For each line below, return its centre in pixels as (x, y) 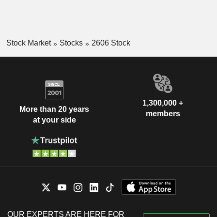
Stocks (71, 43)
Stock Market (28, 43)
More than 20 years (54, 109)
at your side (54, 120)
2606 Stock (111, 43)
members (163, 114)
